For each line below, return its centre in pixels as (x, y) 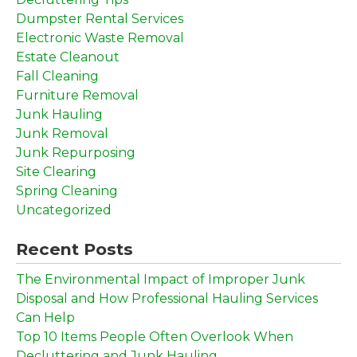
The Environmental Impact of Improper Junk (161, 279)
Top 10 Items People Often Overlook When (155, 336)
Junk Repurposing (76, 152)
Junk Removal (62, 133)
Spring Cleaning (67, 190)
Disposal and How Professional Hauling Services (167, 298)
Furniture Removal (77, 95)
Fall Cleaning (57, 76)
